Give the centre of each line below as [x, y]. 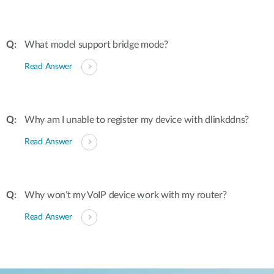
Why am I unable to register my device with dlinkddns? [137, 120]
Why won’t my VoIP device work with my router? [126, 195]
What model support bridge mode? [96, 45]
